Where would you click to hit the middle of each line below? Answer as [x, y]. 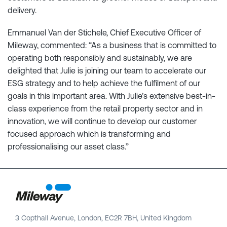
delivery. [22, 10]
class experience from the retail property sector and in [105, 109]
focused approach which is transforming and [89, 134]
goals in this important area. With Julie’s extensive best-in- [111, 96]
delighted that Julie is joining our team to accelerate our [107, 71]
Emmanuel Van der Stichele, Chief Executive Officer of [104, 33]
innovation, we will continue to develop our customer [102, 121]
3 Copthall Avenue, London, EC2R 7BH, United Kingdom [103, 218]
